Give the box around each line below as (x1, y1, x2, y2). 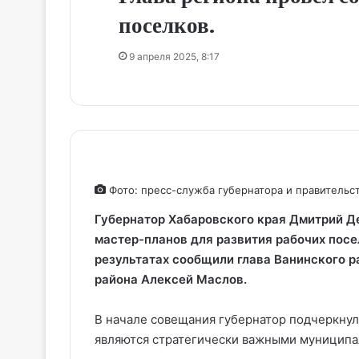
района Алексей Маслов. (95, 271, 247, 287)
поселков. (119, 10, 215, 40)
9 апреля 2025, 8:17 (129, 50, 220, 63)
